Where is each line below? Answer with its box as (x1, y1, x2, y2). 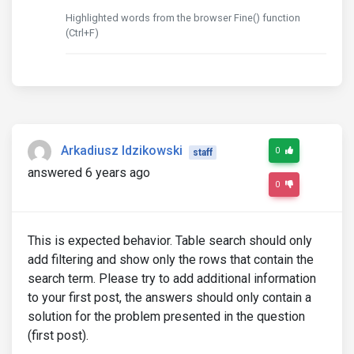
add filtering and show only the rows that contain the (28, 252, 314, 268)
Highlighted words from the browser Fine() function (66, 12, 300, 24)
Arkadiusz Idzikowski (61, 143, 183, 159)
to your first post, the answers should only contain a (28, 290, 311, 306)
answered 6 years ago (28, 165, 150, 181)
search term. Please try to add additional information (28, 271, 316, 287)
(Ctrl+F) (66, 27, 99, 40)
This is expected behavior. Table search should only (28, 233, 312, 249)
